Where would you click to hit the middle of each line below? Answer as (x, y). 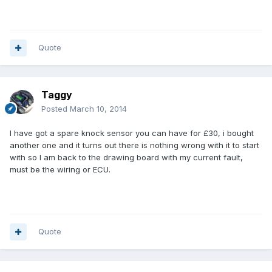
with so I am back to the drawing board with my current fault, (126, 158)
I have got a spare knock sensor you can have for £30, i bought (132, 133)
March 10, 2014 (98, 109)
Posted (56, 109)
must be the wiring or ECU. (60, 170)
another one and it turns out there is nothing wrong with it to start (134, 145)
